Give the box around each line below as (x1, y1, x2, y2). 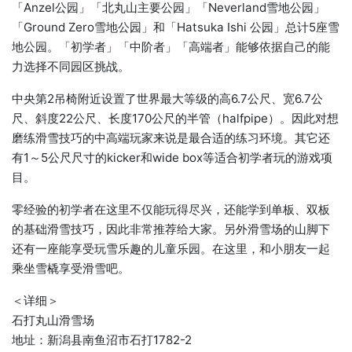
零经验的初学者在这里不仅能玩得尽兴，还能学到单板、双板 (12, 201, 330, 217)
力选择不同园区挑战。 (12, 58, 130, 74)
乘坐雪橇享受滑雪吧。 (12, 260, 130, 276)
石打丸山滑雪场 (12, 312, 94, 328)
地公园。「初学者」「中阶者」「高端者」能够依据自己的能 (12, 38, 330, 54)
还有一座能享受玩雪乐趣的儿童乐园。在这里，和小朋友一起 (12, 240, 330, 256)
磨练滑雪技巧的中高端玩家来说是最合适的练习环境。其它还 (12, 130, 330, 145)
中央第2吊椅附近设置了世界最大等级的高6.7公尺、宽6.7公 (12, 90, 323, 106)
